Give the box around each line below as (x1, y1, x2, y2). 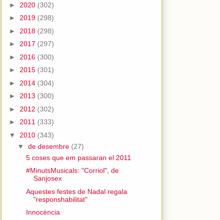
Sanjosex (33, 174, 62, 182)
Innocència (26, 208, 60, 216)
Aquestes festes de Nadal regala (26, 187, 127, 195)
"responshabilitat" (33, 195, 87, 203)
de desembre (27, 142, 71, 150)
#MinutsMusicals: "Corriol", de (26, 166, 119, 174)
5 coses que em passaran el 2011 (26, 153, 131, 162)
